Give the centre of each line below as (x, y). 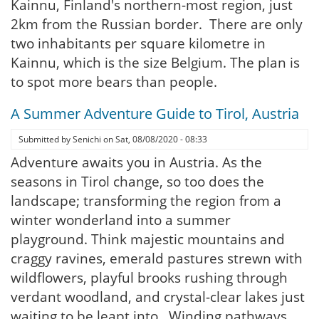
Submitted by (46, 139)
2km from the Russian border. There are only (157, 24)
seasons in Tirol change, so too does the (137, 182)
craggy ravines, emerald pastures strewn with (157, 258)
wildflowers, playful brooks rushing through (149, 278)
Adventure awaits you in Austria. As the (136, 162)
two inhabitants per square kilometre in (138, 43)
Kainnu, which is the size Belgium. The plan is (155, 63)
